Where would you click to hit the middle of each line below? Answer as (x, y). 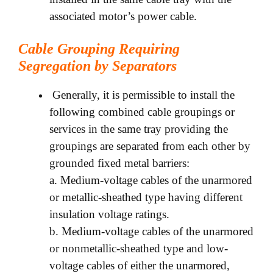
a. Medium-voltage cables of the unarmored (151, 180)
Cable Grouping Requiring (99, 49)
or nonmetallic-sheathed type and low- (139, 249)
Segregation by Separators (97, 66)
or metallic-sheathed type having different (146, 197)
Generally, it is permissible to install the (142, 95)
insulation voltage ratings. (109, 214)
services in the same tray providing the (139, 129)
